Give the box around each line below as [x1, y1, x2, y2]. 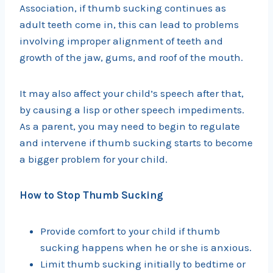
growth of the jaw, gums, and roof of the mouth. [19, 51, 243, 64]
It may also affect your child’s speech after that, [19, 87, 244, 100]
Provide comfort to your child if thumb [40, 225, 220, 238]
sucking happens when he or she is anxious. [40, 241, 252, 254]
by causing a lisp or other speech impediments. [19, 104, 244, 116]
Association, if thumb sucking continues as [19, 2, 226, 15]
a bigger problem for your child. [19, 153, 168, 166]
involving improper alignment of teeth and [19, 35, 223, 48]
